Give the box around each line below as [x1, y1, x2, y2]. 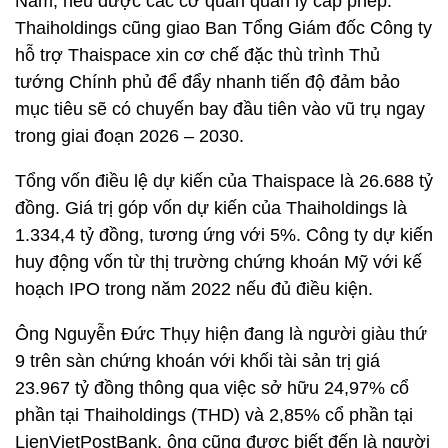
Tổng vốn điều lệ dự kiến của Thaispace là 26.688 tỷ [15, 171, 433, 191]
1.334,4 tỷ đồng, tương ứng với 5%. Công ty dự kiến [15, 225, 433, 245]
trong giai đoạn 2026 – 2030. [15, 126, 244, 146]
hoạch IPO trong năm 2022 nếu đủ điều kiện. [15, 279, 373, 299]
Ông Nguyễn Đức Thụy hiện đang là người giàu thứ [15, 324, 427, 344]
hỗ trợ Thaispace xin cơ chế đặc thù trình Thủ [15, 45, 380, 65]
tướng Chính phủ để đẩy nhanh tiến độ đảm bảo [15, 72, 400, 92]
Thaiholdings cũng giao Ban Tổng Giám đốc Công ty [15, 18, 432, 38]
